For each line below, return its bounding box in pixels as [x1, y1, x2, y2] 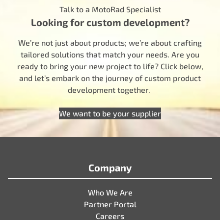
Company [88, 162, 132, 173]
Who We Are [87, 188, 133, 197]
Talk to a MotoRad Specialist [59, 4, 161, 14]
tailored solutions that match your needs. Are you [21, 50, 199, 59]
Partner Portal [83, 199, 137, 209]
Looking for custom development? [30, 16, 190, 28]
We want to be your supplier [59, 109, 161, 118]
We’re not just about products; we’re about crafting [18, 38, 202, 47]
